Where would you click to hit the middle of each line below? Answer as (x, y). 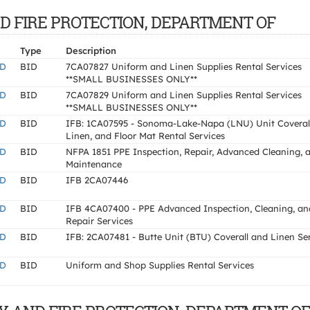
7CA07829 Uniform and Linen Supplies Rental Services (184, 95)
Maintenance (94, 164)
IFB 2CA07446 (97, 180)
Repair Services (99, 221)
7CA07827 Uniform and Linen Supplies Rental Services (184, 66)
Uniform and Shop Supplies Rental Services (160, 265)
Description (91, 51)
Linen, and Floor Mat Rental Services (145, 136)
